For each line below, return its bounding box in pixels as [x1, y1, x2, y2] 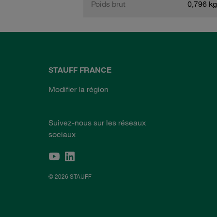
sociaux [48, 129, 76, 139]
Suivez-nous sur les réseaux [48, 118, 146, 127]
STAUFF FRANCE [48, 65, 111, 75]
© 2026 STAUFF [48, 172, 92, 180]
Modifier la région [48, 84, 108, 94]
